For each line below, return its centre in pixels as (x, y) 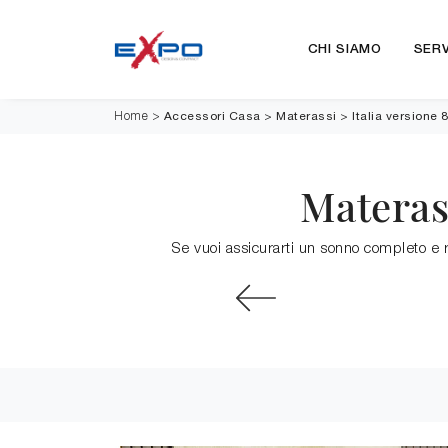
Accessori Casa (212, 116)
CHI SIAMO (344, 49)
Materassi (306, 116)
